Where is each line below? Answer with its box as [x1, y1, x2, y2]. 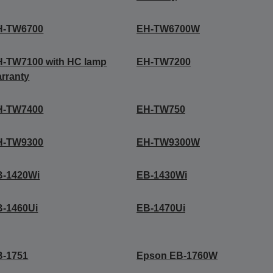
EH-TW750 [136, 104, 185, 115]
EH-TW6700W [136, 24, 200, 34]
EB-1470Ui [136, 203, 185, 213]
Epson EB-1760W [136, 250, 218, 261]
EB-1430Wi [136, 170, 187, 180]
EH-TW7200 [136, 57, 191, 67]
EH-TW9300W [136, 137, 200, 147]
